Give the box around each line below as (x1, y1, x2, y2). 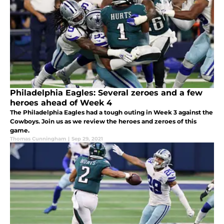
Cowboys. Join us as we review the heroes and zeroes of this (10, 117, 196, 125)
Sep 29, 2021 (71, 135, 103, 142)
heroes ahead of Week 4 (10, 98, 112, 108)
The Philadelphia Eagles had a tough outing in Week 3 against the (10, 108, 213, 116)
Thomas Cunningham (10, 135, 66, 142)
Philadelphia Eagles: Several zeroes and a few (10, 88, 202, 98)
